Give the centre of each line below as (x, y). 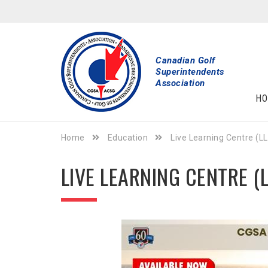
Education (128, 138)
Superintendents (190, 71)
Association (180, 83)
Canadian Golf (185, 60)
